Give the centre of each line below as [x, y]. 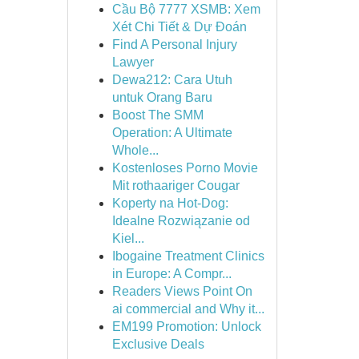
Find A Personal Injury [174, 44]
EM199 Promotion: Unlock [186, 327]
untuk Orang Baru [162, 97]
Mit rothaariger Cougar [175, 186]
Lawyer [133, 62]
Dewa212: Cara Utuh [172, 80]
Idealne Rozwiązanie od [181, 221]
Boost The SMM [157, 115]
